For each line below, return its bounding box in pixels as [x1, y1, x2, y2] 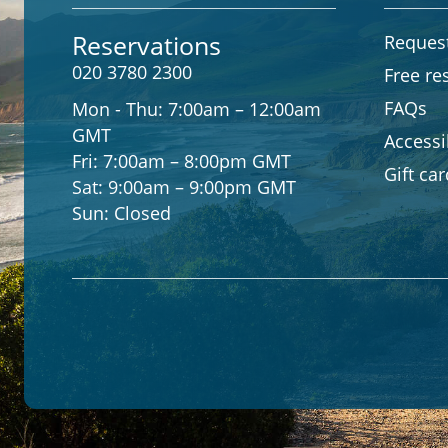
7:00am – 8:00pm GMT [103, 149, 291, 173]
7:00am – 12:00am [168, 97, 321, 121]
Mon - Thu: [72, 97, 168, 121]
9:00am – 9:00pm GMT [108, 175, 296, 199]
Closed [114, 201, 171, 225]
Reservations [72, 28, 221, 62]
